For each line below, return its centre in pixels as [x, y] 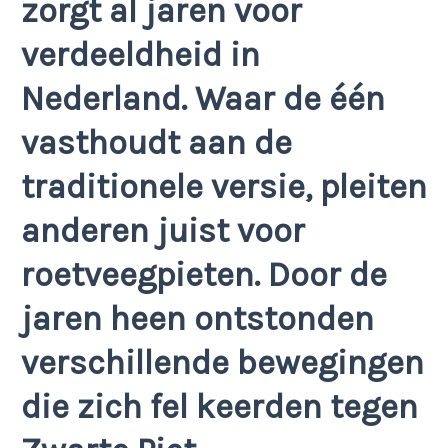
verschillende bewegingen [222, 362]
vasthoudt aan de [156, 142]
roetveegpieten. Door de [204, 274]
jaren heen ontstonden [197, 318]
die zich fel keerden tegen [219, 406]
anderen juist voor [163, 230]
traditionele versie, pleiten [224, 186]
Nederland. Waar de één [203, 98]
